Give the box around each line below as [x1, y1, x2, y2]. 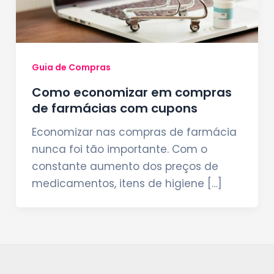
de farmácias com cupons [31, 99, 198, 117]
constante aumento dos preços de [31, 158, 218, 174]
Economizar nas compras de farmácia [31, 124, 237, 139]
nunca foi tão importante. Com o [31, 141, 207, 157]
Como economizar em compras [31, 83, 232, 101]
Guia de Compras [31, 61, 111, 74]
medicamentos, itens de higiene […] [31, 176, 222, 191]
